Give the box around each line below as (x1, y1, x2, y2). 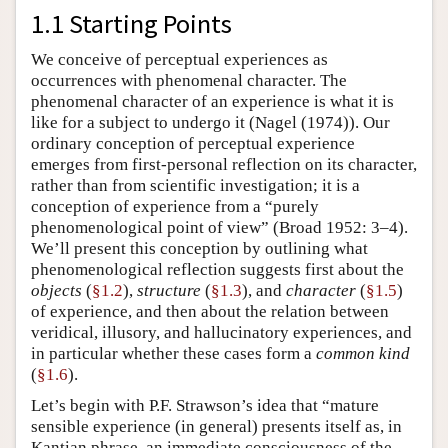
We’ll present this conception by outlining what (31, 239, 368, 259)
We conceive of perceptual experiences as (31, 50, 328, 70)
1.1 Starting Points (31, 7, 232, 41)
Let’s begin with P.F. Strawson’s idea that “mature (31, 396, 379, 416)
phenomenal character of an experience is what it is (31, 92, 394, 112)
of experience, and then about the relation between (31, 302, 389, 322)
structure (137, 281, 201, 301)
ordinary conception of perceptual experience (31, 134, 355, 154)
